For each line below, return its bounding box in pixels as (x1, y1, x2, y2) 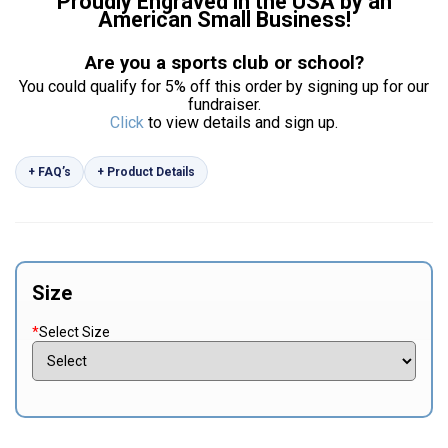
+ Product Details (97, 165, 195, 179)
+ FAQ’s (28, 165, 71, 179)
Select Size (39, 323, 110, 340)
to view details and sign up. (144, 113, 338, 132)
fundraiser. (187, 95, 261, 114)
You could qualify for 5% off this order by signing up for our (19, 77, 429, 96)
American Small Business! (97, 7, 351, 32)
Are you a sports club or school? (84, 52, 364, 74)
